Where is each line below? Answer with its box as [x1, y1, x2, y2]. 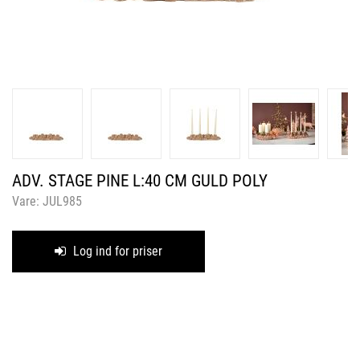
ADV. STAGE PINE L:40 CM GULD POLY [12, 171, 268, 190]
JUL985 [43, 194, 82, 209]
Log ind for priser [70, 243, 162, 259]
